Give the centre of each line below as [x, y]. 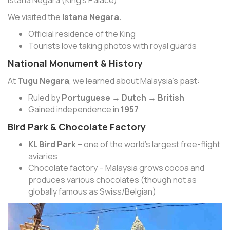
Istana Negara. [92, 17]
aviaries [43, 156]
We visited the [35, 17]
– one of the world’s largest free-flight [148, 144]
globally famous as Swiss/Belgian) [92, 191]
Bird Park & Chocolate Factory [77, 127]
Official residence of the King [82, 34]
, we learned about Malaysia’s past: [135, 80]
